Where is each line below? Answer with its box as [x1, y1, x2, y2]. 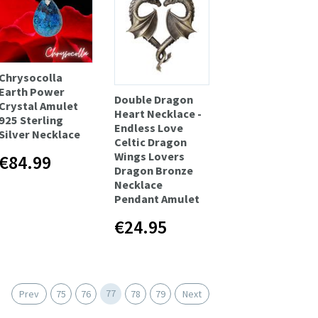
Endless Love [114, 120, 184, 135]
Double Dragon [114, 92, 194, 106]
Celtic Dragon [114, 134, 187, 149]
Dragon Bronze [114, 163, 194, 177]
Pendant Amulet [114, 191, 200, 206]
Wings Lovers [114, 148, 185, 163]
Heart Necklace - [114, 106, 202, 121]
